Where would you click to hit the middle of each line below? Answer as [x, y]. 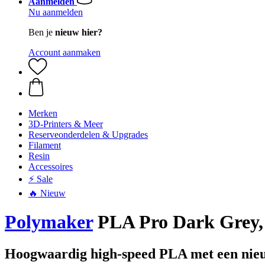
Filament [45, 145]
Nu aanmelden [56, 12]
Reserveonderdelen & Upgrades [88, 135]
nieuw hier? [79, 32]
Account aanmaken [64, 52]
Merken [43, 113]
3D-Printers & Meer [66, 124]
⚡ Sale [41, 179]
